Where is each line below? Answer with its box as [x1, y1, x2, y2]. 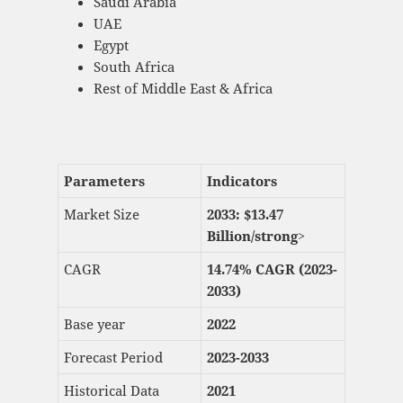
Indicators [206, 172, 277, 191]
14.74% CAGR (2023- [206, 260, 337, 279]
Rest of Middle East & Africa [93, 79, 273, 98]
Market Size [63, 205, 139, 224]
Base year [63, 315, 125, 334]
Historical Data [63, 381, 159, 400]
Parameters [63, 172, 145, 191]
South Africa [93, 58, 175, 76]
